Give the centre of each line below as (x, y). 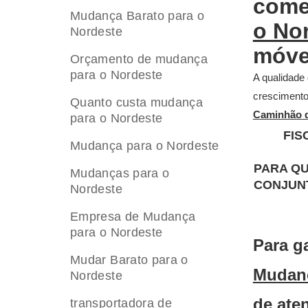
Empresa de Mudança (133, 217)
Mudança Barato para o (137, 16)
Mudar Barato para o (129, 260)
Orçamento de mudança (139, 59)
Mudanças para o (120, 173)
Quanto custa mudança (137, 102)
